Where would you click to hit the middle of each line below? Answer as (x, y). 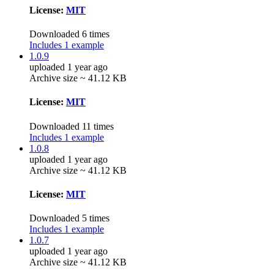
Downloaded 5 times (69, 218)
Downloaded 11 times (72, 126)
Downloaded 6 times (69, 34)
